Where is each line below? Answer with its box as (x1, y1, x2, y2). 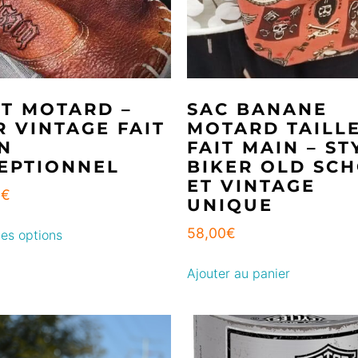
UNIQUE (187, 194, 273, 215)
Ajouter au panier (187, 265, 290, 281)
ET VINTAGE (187, 175, 316, 196)
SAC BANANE (187, 98, 328, 119)
